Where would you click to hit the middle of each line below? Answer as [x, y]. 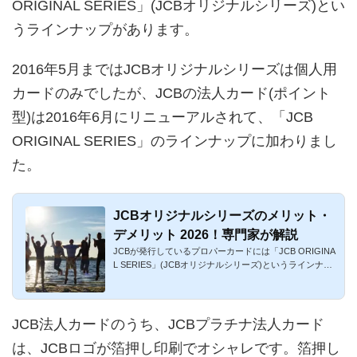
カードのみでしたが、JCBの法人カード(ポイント [171, 93]
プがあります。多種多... [161, 278]
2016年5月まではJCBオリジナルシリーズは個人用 [175, 69]
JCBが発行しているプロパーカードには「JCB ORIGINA [224, 251]
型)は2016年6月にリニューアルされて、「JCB [163, 117]
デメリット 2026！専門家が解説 [206, 234]
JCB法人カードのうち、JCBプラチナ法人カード [168, 324]
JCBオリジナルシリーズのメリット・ [222, 215]
